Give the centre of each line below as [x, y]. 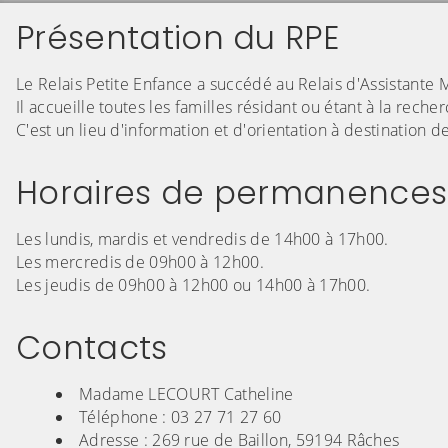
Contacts [92, 348]
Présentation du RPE [178, 38]
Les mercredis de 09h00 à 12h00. [140, 262]
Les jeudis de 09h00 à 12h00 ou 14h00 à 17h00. [193, 285]
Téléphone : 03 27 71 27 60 [180, 417]
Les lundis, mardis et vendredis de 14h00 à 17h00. [202, 239]
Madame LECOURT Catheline [186, 394]
